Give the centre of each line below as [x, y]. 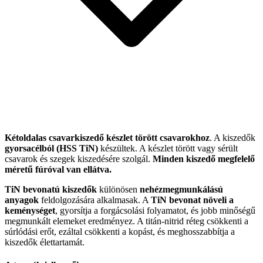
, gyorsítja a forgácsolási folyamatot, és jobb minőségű [155, 210]
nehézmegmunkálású [181, 189]
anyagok [22, 200]
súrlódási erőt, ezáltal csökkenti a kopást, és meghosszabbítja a [120, 231]
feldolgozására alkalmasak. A [95, 200]
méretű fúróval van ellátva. [58, 169]
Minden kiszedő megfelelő [204, 159]
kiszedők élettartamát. [45, 242]
